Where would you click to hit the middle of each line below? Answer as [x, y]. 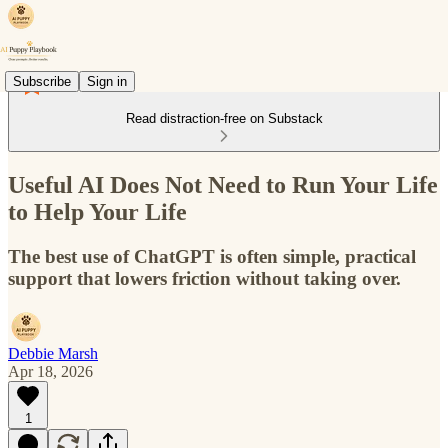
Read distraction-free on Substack [224, 118]
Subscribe [42, 81]
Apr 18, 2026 [50, 371]
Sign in [107, 81]
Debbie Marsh [53, 353]
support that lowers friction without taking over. [204, 278]
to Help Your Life [97, 211]
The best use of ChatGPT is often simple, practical [212, 256]
